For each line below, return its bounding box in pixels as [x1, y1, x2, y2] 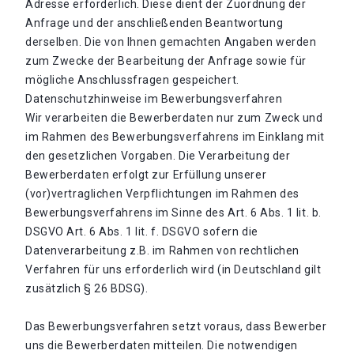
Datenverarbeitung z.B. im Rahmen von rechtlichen [25, 244, 299, 257]
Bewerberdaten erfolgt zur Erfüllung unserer [25, 168, 267, 181]
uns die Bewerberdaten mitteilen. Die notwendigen [25, 339, 298, 352]
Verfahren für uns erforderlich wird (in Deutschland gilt [25, 263, 322, 276]
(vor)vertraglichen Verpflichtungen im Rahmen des [25, 187, 299, 200]
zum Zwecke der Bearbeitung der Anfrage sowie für [25, 55, 307, 67]
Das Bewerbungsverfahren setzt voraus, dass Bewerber [25, 320, 327, 333]
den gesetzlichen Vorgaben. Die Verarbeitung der [25, 149, 291, 162]
